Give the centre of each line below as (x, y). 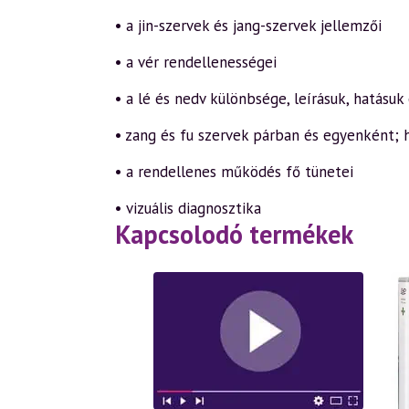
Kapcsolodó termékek (234, 234)
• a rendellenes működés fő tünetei (234, 172)
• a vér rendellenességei (196, 62)
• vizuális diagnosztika (188, 208)
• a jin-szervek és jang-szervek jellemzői (248, 26)
